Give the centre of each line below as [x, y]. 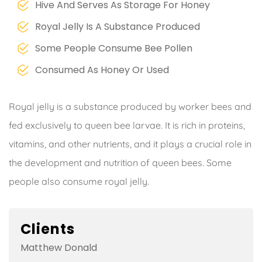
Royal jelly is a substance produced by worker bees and [130, 106]
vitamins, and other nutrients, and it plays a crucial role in [130, 144]
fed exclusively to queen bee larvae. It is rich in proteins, [127, 125]
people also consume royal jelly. [79, 181]
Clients [48, 229]
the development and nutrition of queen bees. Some [120, 162]
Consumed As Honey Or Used [102, 70]
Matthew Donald [59, 247]
